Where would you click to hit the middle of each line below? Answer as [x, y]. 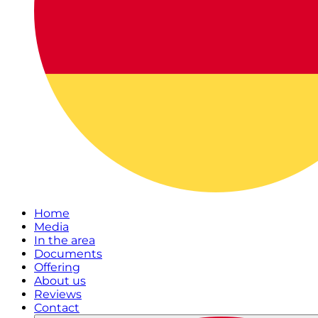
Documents [68, 254]
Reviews [58, 294]
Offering [57, 267]
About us [60, 281]
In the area [65, 240]
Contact [57, 308]
